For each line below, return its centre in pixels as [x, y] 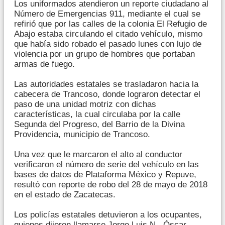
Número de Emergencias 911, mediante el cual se [107, 14]
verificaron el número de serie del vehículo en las [106, 164]
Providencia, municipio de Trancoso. [82, 134]
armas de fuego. [44, 64]
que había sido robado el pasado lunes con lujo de [108, 44]
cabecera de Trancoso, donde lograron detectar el [107, 94]
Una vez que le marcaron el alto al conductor [98, 154]
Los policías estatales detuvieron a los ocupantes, [108, 214]
